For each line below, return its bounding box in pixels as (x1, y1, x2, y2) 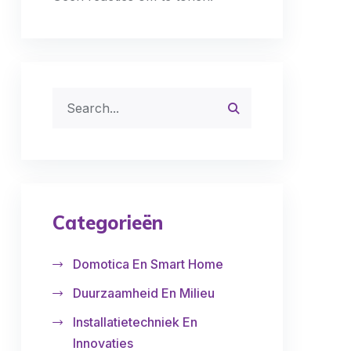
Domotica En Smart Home (73, 256, 223, 272)
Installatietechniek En (73, 314, 197, 330)
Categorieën (52, 211, 163, 234)
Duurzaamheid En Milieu (73, 285, 215, 301)
